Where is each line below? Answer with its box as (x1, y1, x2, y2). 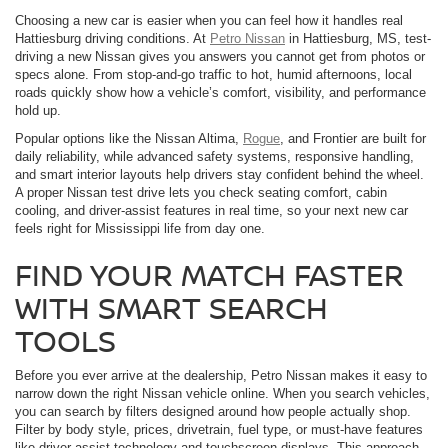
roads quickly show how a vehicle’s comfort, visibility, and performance (15, 85, 426, 101)
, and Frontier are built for (280, 131, 426, 147)
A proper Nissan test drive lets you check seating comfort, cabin (15, 185, 387, 201)
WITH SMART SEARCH (15, 287, 328, 329)
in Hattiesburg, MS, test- (285, 31, 431, 47)
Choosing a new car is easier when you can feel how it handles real (15, 13, 403, 29)
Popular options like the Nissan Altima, (15, 131, 243, 147)
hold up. (15, 103, 61, 119)
